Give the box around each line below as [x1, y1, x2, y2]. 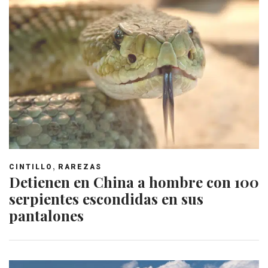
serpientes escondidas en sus [9, 188, 203, 208]
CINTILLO [9, 162, 53, 171]
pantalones [9, 205, 84, 225]
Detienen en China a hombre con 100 [9, 172, 259, 191]
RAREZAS [58, 162, 102, 171]
